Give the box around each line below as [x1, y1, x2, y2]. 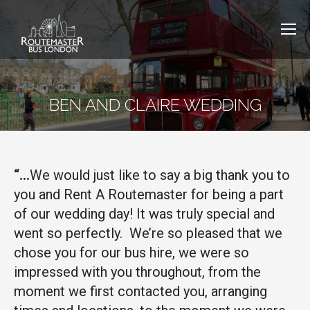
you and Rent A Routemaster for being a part [14, 186, 284, 203]
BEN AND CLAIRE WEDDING [48, 95, 262, 115]
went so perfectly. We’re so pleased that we [14, 225, 282, 241]
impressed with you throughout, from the [14, 264, 261, 280]
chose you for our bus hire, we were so [14, 244, 249, 261]
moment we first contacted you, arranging [14, 283, 267, 300]
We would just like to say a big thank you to [30, 167, 290, 183]
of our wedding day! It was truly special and [14, 206, 275, 222]
